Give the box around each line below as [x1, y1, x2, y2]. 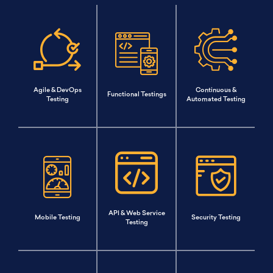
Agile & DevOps [33, 87, 82, 94]
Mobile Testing [34, 214, 80, 222]
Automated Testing [186, 96, 246, 103]
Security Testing [191, 214, 241, 222]
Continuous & [195, 87, 236, 94]
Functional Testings [107, 91, 166, 99]
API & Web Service [108, 210, 165, 217]
